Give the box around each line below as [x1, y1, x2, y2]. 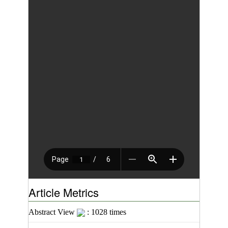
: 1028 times [85, 208, 126, 216]
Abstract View [28, 208, 77, 216]
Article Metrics [28, 184, 99, 200]
